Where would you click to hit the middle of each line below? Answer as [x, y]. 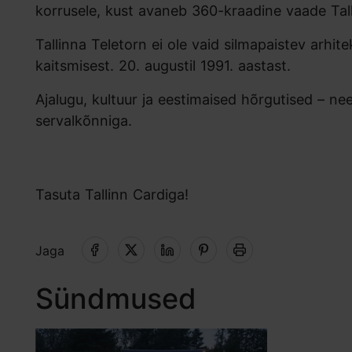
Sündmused [116, 299]
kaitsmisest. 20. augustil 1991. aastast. [165, 66]
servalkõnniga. [84, 121]
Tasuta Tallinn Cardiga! [112, 195]
